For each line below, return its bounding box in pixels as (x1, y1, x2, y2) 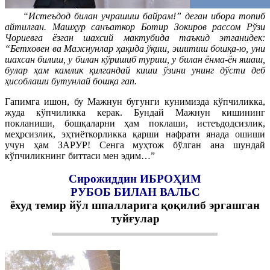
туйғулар (110, 212, 160, 225)
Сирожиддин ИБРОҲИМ (69, 172, 201, 186)
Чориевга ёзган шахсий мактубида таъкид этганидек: (5, 32, 265, 43)
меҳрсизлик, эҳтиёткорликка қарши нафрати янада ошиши (5, 128, 265, 139)
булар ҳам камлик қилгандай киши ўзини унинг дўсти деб (5, 64, 265, 75)
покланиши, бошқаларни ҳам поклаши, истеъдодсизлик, (5, 118, 265, 128)
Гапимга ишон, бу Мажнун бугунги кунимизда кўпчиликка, (5, 96, 265, 107)
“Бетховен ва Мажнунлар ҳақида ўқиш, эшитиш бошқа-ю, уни (5, 43, 265, 54)
